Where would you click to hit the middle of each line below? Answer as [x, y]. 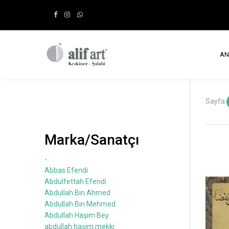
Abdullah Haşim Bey [77, 215]
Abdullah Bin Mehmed [80, 204]
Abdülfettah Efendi [75, 181]
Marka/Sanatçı [92, 140]
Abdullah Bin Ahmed [77, 192]
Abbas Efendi [66, 170]
